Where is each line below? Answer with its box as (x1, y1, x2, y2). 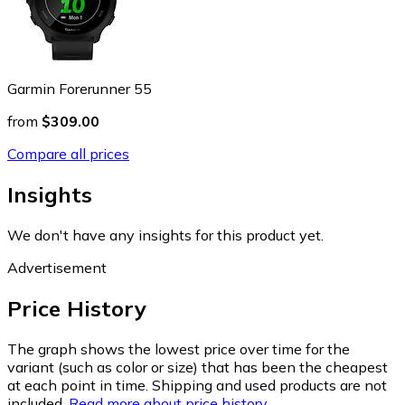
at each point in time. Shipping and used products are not (7, 375, 387, 394)
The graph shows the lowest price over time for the (7, 339, 350, 358)
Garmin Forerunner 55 (7, 80, 152, 98)
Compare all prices (7, 145, 129, 163)
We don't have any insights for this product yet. (7, 225, 324, 244)
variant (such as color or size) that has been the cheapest (7, 357, 388, 376)
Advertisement (7, 258, 107, 277)
